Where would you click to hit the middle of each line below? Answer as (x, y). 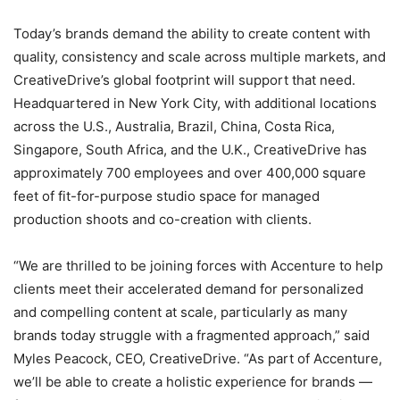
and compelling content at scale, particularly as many (180, 312)
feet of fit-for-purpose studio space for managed (167, 196)
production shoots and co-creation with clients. (162, 220)
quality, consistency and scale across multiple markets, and (200, 57)
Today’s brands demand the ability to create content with (192, 34)
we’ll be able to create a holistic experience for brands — (193, 382)
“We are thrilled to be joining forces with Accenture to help (198, 266)
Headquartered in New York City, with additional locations (195, 104)
